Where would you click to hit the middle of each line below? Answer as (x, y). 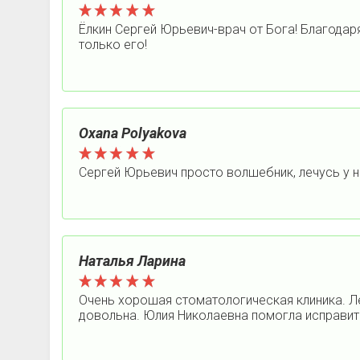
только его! (113, 45)
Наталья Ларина (132, 261)
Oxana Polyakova (133, 133)
